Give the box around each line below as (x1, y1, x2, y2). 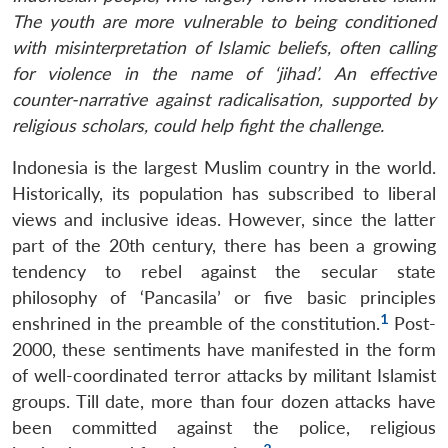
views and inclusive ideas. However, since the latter (12, 208, 436, 230)
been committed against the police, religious (12, 416, 436, 438)
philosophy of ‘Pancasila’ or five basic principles (12, 286, 436, 308)
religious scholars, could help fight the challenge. (12, 114, 384, 136)
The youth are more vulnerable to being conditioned (12, 10, 436, 32)
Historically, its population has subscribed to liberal (12, 182, 436, 204)
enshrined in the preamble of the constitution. (12, 312, 381, 334)
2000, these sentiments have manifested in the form (12, 338, 436, 360)
